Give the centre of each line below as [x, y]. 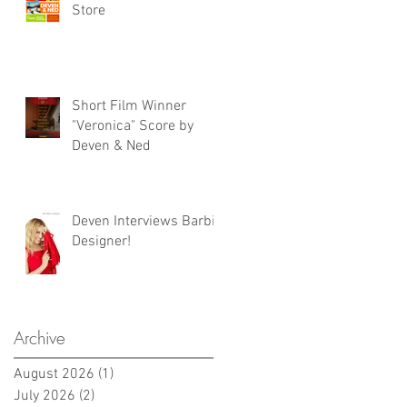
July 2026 [45, 396]
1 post [133, 374]
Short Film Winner [129, 106]
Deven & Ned [111, 146]
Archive [40, 338]
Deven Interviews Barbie [147, 221]
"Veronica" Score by [133, 126]
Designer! [101, 241]
